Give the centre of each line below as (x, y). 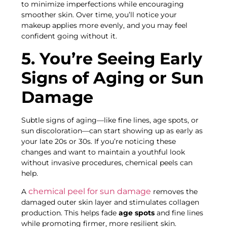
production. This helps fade (70, 213)
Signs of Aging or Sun (113, 78)
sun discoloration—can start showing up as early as (112, 130)
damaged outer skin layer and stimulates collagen (110, 202)
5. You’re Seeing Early (112, 58)
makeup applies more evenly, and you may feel (105, 26)
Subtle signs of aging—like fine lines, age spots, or (110, 120)
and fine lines (180, 213)
